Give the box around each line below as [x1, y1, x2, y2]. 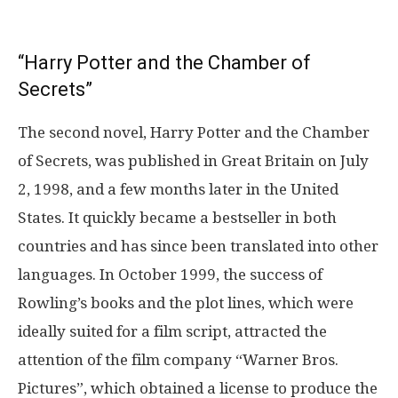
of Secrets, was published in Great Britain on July [18, 151, 369, 170]
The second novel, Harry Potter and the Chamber [18, 123, 370, 141]
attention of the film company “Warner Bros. [18, 350, 338, 369]
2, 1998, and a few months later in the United [18, 179, 338, 198]
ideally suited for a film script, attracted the [18, 322, 327, 340]
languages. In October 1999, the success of [18, 265, 322, 283]
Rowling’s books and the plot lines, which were [18, 293, 354, 312]
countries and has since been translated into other [18, 236, 378, 255]
